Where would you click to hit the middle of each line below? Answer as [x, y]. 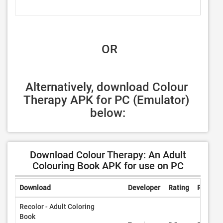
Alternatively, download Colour [107, 87]
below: [108, 113]
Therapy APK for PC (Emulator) [106, 100]
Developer [144, 188]
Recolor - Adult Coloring [57, 207]
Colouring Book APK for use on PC [108, 166]
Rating [179, 188]
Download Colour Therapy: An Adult [108, 155]
